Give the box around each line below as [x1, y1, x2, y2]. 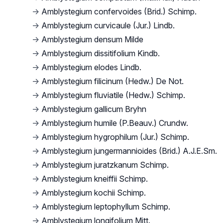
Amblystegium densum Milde [41, 34, 143, 44]
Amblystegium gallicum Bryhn [41, 104, 146, 114]
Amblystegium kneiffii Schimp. [41, 174, 148, 184]
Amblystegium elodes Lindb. [41, 62, 141, 72]
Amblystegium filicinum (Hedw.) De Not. [41, 76, 184, 86]
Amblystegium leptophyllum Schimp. [41, 202, 170, 212]
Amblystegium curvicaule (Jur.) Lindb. [41, 20, 175, 30]
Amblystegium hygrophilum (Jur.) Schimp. [41, 132, 189, 142]
